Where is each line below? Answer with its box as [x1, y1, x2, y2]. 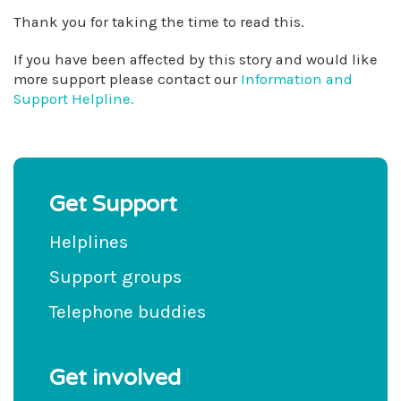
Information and [241, 71, 353, 88]
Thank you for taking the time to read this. [13, 13, 304, 30]
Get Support [49, 191, 177, 218]
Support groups [49, 266, 182, 287]
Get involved [49, 364, 181, 391]
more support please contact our [13, 71, 241, 88]
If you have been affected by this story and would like [13, 51, 378, 68]
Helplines [49, 231, 128, 252]
